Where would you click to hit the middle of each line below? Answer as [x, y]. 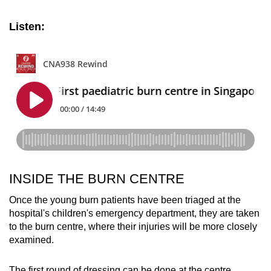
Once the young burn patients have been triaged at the [125, 200]
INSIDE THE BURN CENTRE [97, 178]
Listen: [27, 26]
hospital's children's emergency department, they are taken [134, 213]
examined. [33, 240]
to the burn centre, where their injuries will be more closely [133, 226]
